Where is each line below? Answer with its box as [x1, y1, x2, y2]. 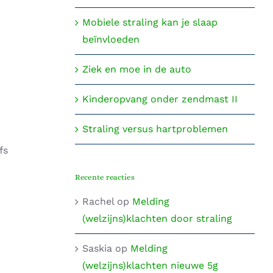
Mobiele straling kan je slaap [82, 16, 218, 28]
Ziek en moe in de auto [82, 63, 191, 75]
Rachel [82, 195, 114, 207]
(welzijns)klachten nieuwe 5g [82, 259, 218, 271]
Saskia [82, 242, 112, 254]
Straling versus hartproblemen [82, 122, 228, 135]
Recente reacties [74, 172, 135, 182]
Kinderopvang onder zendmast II [82, 93, 238, 105]
